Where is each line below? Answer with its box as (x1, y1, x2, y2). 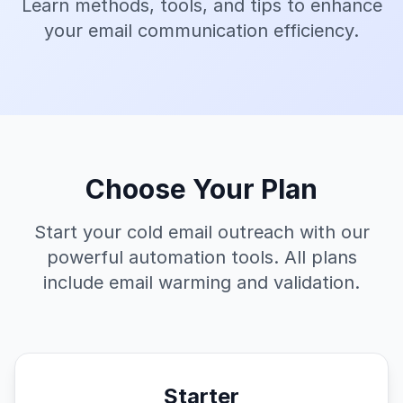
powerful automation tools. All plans (46, 246, 357, 268)
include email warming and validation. (43, 272, 360, 293)
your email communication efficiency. (44, 20, 359, 41)
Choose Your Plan (85, 173, 318, 205)
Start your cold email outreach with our (33, 221, 370, 243)
